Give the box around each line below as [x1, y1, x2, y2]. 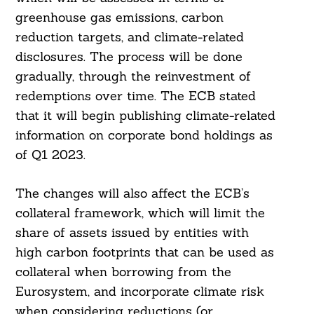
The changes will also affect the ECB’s [15, 185, 250, 202]
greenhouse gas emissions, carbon [15, 9, 224, 26]
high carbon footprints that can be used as [15, 244, 274, 261]
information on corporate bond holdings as [15, 127, 273, 144]
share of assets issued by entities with [15, 224, 249, 241]
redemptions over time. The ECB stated [15, 88, 256, 104]
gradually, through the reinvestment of [15, 68, 251, 85]
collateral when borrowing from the [15, 264, 231, 280]
